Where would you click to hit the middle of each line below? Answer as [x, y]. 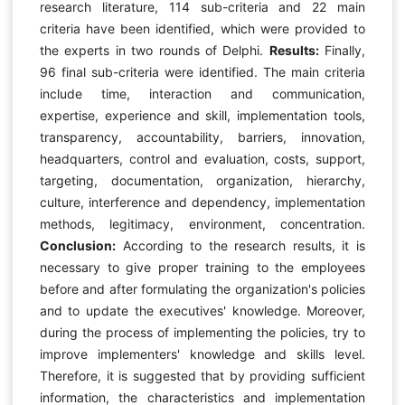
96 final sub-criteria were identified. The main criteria [202, 72]
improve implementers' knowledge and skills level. [202, 354]
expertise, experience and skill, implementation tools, [202, 116]
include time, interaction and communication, [202, 94]
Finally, [342, 51]
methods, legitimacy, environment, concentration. [202, 224]
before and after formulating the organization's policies [202, 289]
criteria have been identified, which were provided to [202, 29]
